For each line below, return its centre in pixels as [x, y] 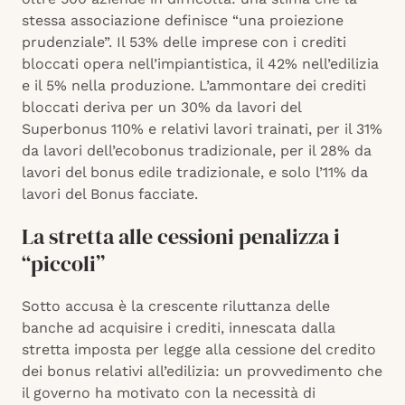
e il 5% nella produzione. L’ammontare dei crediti [194, 86]
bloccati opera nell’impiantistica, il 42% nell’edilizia [200, 64]
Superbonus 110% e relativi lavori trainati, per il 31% [202, 129]
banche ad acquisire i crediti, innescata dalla [179, 328]
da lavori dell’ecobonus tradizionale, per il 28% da [197, 151]
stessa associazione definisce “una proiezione [183, 21]
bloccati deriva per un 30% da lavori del [161, 108]
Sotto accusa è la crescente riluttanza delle [176, 306]
